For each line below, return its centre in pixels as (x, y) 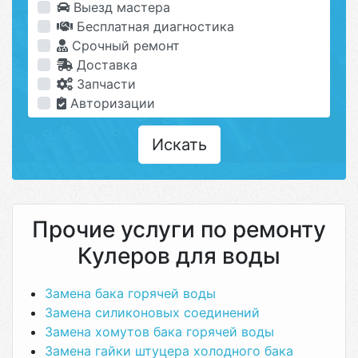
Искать (179, 145)
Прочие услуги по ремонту (179, 229)
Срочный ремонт (124, 46)
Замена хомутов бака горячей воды (159, 332)
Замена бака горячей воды (130, 293)
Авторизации (111, 103)
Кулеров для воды (179, 256)
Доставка (105, 65)
